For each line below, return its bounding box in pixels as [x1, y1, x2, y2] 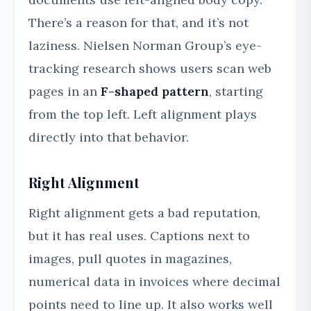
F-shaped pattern [101, 83, 209, 100]
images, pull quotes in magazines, [28, 251, 232, 267]
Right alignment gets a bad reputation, [28, 205, 260, 221]
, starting [209, 83, 263, 100]
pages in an [28, 83, 101, 100]
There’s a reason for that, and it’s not [28, 15, 249, 31]
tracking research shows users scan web [28, 60, 271, 77]
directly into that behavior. [28, 129, 189, 146]
